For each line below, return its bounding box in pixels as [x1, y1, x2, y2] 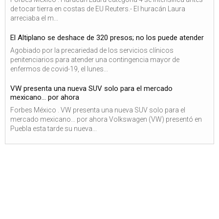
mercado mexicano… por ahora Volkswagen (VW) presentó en [10, 115, 202, 123]
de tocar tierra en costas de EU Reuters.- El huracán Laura [10, 5, 185, 13]
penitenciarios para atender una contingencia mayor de [10, 56, 179, 64]
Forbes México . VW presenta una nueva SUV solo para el [10, 106, 185, 114]
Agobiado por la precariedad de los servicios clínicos [10, 46, 174, 54]
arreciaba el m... [10, 14, 58, 22]
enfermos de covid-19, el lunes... [10, 65, 108, 73]
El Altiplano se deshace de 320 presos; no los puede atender [10, 33, 204, 42]
